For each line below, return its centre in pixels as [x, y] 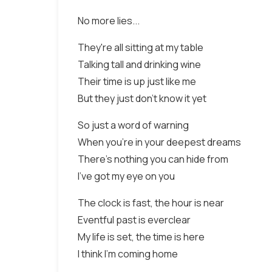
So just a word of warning [133, 125]
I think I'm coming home [128, 254]
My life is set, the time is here [141, 237]
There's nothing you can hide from [153, 159]
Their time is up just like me [137, 81]
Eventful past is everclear [134, 220]
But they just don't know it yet [142, 98]
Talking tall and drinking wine [139, 64]
